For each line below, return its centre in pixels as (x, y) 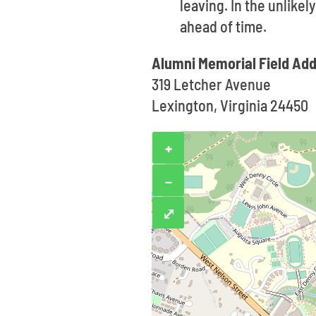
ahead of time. (224, 26)
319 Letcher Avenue (212, 84)
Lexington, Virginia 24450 (230, 105)
